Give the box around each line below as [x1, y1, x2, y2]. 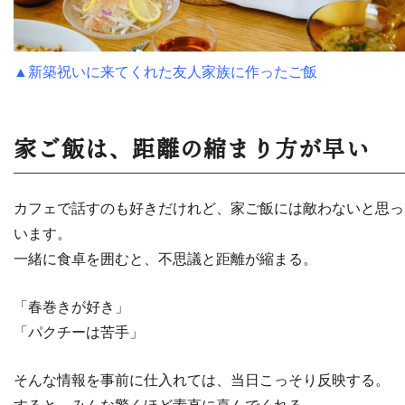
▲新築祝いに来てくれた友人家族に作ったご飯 [14, 63, 317, 80]
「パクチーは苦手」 [14, 324, 144, 340]
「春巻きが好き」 [14, 298, 129, 315]
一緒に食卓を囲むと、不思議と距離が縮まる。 [14, 250, 317, 267]
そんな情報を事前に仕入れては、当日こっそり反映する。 [14, 372, 390, 388]
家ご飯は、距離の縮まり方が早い [14, 131, 370, 165]
